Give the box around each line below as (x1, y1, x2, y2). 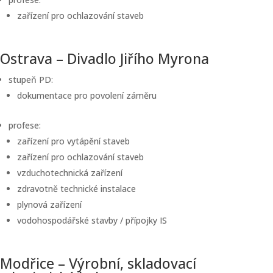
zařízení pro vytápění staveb (17, 135, 130, 147)
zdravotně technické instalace (17, 183, 136, 194)
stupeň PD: (9, 74, 53, 85)
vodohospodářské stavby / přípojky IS (17, 214, 167, 226)
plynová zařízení (17, 199, 82, 210)
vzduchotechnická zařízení (17, 167, 122, 179)
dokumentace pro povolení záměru (17, 90, 157, 101)
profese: (9, 119, 41, 131)
